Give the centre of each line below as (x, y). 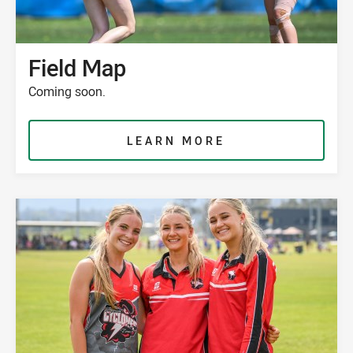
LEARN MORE (176, 141)
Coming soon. (67, 92)
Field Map (77, 68)
